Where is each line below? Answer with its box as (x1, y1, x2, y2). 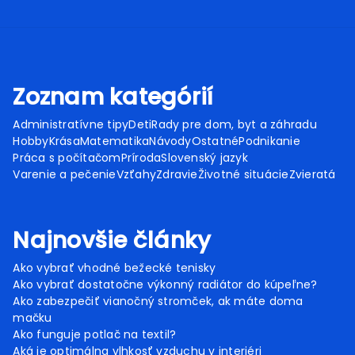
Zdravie (156, 166, 198, 183)
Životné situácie (197, 166, 289, 183)
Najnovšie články (13, 224, 212, 257)
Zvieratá (288, 166, 336, 183)
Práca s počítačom (13, 150, 121, 166)
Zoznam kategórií (13, 81, 213, 113)
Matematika (79, 133, 150, 150)
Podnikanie (239, 133, 300, 150)
